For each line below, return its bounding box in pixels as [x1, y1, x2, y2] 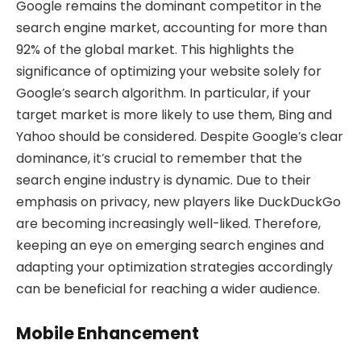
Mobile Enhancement [16, 322, 199, 346]
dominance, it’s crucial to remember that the [16, 148, 302, 168]
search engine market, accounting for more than [16, 18, 327, 37]
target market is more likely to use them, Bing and [16, 105, 332, 124]
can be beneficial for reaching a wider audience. [16, 279, 323, 298]
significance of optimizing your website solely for [16, 61, 322, 81]
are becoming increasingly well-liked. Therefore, [16, 214, 321, 233]
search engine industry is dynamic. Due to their [16, 170, 311, 189]
